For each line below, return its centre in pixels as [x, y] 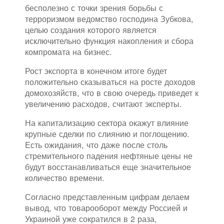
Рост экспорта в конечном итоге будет [96, 71]
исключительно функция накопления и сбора [109, 41]
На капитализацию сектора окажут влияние [107, 123]
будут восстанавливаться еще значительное [108, 167]
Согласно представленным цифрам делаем [107, 197]
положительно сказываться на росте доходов [110, 82]
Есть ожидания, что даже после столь [96, 145]
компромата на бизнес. [68, 52]
